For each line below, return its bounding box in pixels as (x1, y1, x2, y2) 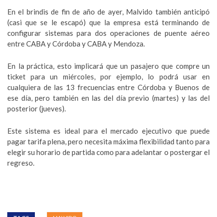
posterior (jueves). (7, 104, 66, 113)
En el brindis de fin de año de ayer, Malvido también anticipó (7, 7, 210, 16)
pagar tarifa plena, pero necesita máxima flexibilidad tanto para (7, 137, 210, 146)
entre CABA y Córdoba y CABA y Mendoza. (7, 39, 145, 48)
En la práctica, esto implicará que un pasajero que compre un (7, 62, 210, 71)
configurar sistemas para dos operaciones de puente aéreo (7, 29, 210, 38)
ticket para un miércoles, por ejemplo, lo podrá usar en (7, 72, 210, 81)
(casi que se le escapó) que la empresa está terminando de (7, 18, 210, 27)
